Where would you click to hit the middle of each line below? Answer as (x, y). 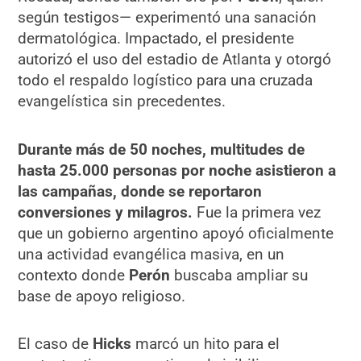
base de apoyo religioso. (102, 296)
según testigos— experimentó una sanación (168, 18)
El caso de (56, 343)
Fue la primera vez (257, 212)
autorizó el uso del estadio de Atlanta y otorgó (175, 60)
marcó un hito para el (206, 343)
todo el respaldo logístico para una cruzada (166, 81)
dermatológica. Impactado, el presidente (156, 39)
